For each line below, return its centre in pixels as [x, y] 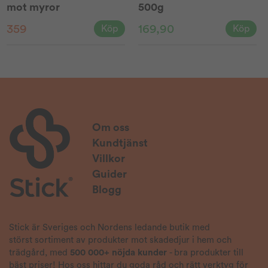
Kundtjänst [120, 143]
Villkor [109, 158]
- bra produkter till [205, 252]
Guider [110, 174]
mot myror [33, 7]
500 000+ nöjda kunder [118, 252]
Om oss [111, 127]
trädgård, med [39, 252]
